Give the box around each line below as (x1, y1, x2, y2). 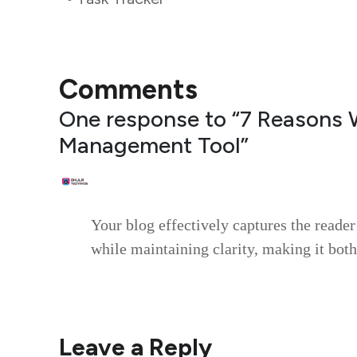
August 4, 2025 (90, 191, 189, 210)
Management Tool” (58, 131, 249, 159)
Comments (58, 73, 198, 106)
